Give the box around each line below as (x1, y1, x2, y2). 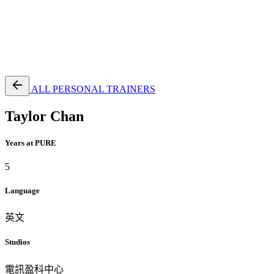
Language (5, 186, 40, 196)
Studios (5, 237, 30, 247)
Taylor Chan (5, 108, 84, 124)
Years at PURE (5, 138, 56, 147)
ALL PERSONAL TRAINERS (31, 83, 155, 94)
